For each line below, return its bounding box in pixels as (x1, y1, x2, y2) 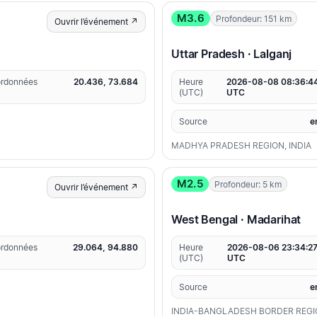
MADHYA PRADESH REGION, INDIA (171, 140, 311, 151)
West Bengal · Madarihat (171, 212, 301, 227)
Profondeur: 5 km (214, 178, 282, 190)
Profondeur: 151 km (215, 13, 292, 24)
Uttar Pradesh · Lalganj (171, 47, 292, 62)
